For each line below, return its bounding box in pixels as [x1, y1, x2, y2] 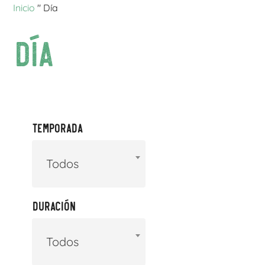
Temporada [32, 119, 83, 135]
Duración [32, 198, 76, 214]
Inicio [13, 2, 35, 14]
